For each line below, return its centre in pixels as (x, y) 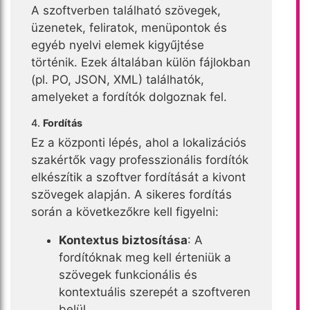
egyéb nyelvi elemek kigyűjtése (118, 45)
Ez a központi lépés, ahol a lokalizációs (139, 142)
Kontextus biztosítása (123, 240)
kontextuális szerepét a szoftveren (155, 292)
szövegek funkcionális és (128, 274)
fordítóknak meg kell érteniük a (145, 257)
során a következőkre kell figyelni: (125, 211)
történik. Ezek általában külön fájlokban (141, 62)
